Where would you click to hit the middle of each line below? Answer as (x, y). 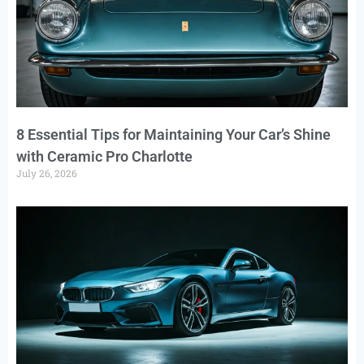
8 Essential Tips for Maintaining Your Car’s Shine (173, 135)
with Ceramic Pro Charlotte (104, 157)
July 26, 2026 (47, 173)
